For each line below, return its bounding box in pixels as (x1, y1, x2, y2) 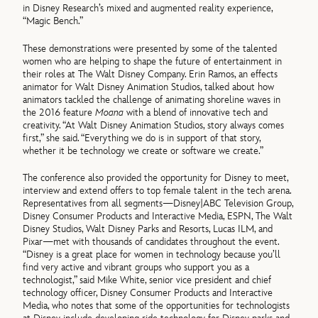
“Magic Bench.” (23, 15, 84, 28)
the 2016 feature (23, 106, 96, 119)
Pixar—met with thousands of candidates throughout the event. (23, 236, 280, 248)
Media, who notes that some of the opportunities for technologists (23, 300, 290, 312)
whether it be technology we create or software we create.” (23, 144, 264, 157)
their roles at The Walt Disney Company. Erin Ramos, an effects (23, 67, 278, 80)
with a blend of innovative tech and (124, 106, 268, 119)
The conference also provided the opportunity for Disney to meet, (23, 172, 289, 185)
